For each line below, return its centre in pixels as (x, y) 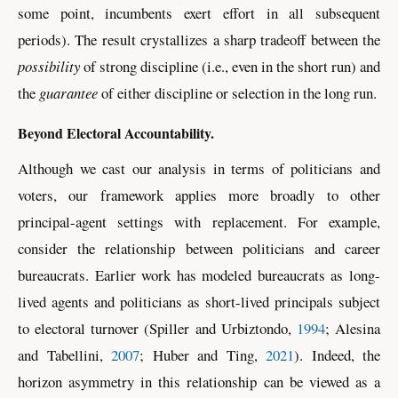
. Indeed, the (340, 355)
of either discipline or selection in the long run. (237, 92)
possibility (49, 66)
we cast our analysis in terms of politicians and (227, 169)
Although (45, 169)
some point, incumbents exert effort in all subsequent (199, 12)
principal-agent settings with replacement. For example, (199, 222)
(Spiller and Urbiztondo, (220, 329)
